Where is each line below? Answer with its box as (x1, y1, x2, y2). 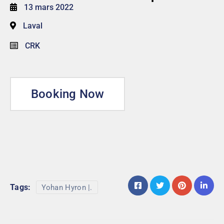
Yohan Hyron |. (41, 183, 92, 192)
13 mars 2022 (24, 2, 73, 12)
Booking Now (31, 87, 104, 101)
